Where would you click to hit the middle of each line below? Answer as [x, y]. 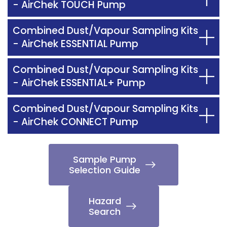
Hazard [105, 201]
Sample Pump [105, 159]
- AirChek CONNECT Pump [75, 122]
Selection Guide [105, 170]
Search [105, 212]
